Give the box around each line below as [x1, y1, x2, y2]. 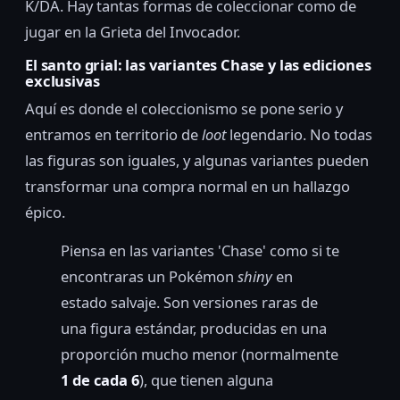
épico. [25, 201, 65, 222]
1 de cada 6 [61, 369, 139, 390]
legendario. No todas [226, 123, 372, 145]
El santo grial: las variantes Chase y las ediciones [25, 54, 371, 76]
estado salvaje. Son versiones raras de [61, 291, 318, 312]
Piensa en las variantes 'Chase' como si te [61, 239, 339, 261]
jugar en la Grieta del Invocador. [25, 21, 240, 43]
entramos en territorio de [25, 123, 202, 145]
